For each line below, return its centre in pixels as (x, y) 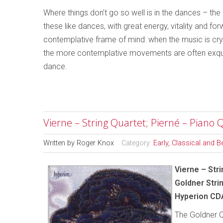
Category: (137, 143)
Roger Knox (95, 143)
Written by (60, 143)
